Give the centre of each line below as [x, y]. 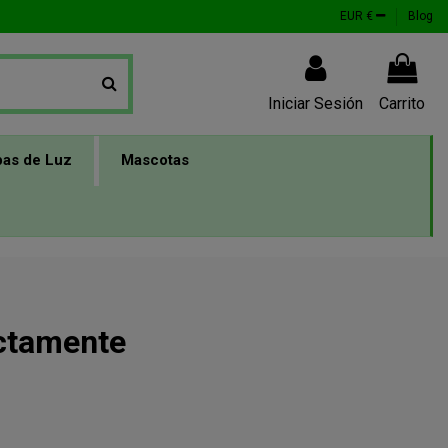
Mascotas [155, 160]
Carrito [402, 103]
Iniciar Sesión [315, 103]
